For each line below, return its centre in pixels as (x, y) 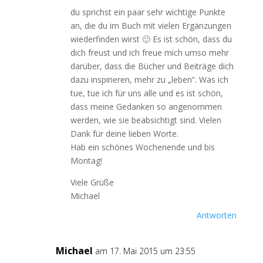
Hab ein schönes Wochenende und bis (142, 147)
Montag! (86, 161)
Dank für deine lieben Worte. (124, 134)
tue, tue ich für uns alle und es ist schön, (146, 93)
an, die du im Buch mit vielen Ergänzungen (151, 26)
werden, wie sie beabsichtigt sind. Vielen (146, 120)
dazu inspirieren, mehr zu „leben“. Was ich (149, 80)
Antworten (217, 215)
